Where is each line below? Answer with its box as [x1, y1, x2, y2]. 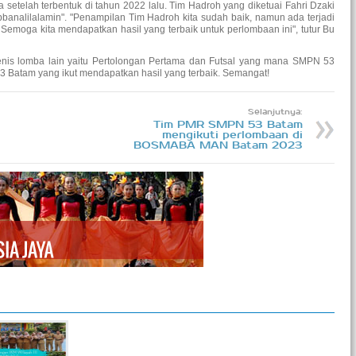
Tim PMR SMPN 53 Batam [153, 118, 304, 132]
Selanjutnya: [248, 106, 304, 118]
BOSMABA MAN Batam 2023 [133, 139, 304, 153]
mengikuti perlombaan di [162, 129, 304, 142]
